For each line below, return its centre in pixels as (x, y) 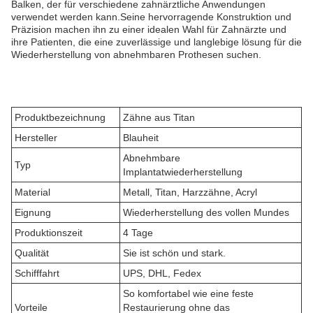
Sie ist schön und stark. (174, 253)
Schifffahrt (37, 273)
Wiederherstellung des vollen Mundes (206, 212)
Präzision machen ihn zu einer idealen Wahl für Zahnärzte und (149, 29)
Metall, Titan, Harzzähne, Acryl (190, 192)
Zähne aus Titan (159, 117)
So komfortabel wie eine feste (188, 293)
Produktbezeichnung (60, 117)
